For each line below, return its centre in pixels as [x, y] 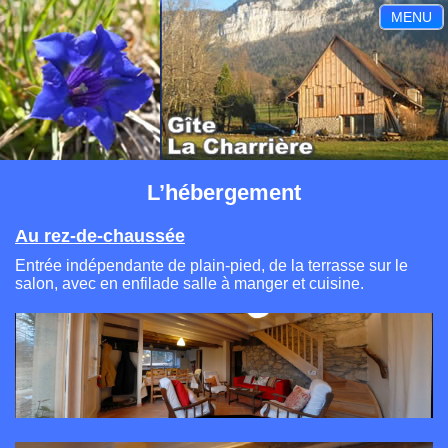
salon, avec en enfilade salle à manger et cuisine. [189, 283]
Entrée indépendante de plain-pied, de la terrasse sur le [211, 265]
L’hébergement [224, 192]
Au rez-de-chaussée [100, 236]
